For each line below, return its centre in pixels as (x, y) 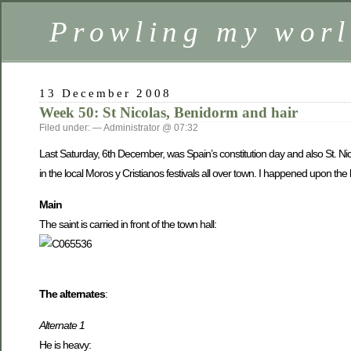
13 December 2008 (105, 93)
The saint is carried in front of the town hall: (128, 224)
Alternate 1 (62, 325)
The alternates (72, 294)
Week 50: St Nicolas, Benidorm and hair (168, 112)
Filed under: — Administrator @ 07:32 (119, 128)
